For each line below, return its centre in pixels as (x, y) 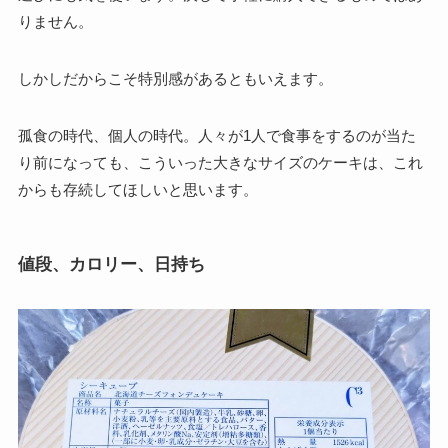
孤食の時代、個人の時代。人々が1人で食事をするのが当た (216, 136)
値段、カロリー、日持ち (111, 263)
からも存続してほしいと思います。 (137, 190)
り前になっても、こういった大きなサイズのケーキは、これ (220, 163)
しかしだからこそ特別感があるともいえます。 (175, 79)
